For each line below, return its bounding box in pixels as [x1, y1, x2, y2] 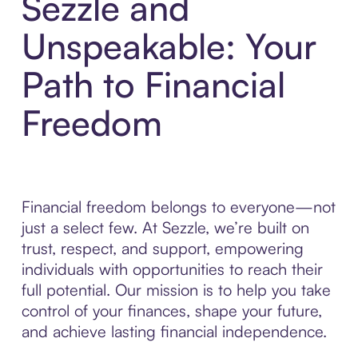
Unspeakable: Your [21, 24, 316, 69]
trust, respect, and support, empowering [21, 238, 304, 259]
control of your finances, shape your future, [21, 300, 322, 321]
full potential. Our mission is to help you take [21, 280, 331, 300]
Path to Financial [21, 62, 285, 107]
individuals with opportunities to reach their [21, 259, 323, 280]
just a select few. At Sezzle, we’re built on [21, 217, 309, 238]
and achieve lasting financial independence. [21, 321, 327, 342]
